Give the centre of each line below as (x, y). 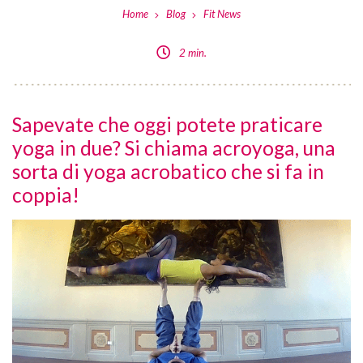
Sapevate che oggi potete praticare (167, 125)
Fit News (222, 14)
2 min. (193, 52)
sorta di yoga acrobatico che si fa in (168, 172)
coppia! (46, 195)
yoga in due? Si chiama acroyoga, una (174, 148)
